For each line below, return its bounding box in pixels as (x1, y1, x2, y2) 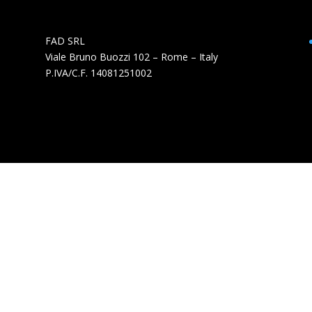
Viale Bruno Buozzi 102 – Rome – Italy (45, 49, 218, 63)
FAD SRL (45, 33, 85, 47)
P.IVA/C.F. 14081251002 (45, 65, 152, 79)
